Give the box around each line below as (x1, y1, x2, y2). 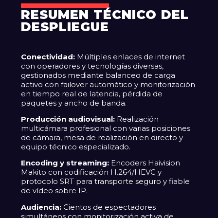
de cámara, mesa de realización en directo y (21, 132, 183, 142)
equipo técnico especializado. (21, 142, 131, 151)
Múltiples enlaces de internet (75, 52, 185, 61)
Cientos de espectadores (61, 202, 156, 212)
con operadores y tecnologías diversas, (21, 61, 164, 71)
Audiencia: (21, 202, 62, 212)
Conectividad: (21, 52, 75, 61)
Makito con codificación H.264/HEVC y (21, 167, 162, 177)
